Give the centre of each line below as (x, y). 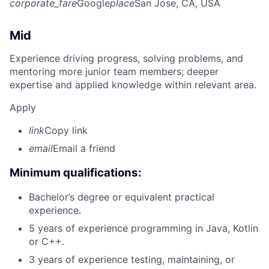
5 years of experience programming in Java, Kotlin (144, 228)
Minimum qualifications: (76, 172)
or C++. (47, 242)
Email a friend (84, 148)
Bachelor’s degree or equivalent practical (122, 197)
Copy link (66, 130)
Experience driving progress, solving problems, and (126, 58)
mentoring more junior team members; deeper (114, 71)
